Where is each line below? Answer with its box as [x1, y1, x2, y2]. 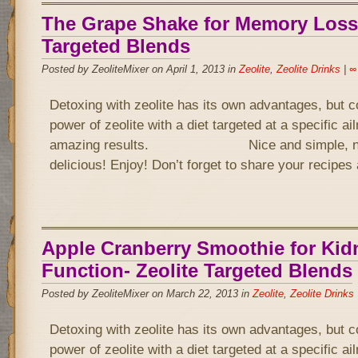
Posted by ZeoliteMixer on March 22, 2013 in [41, 288, 253, 300]
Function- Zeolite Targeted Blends [41, 260, 352, 281]
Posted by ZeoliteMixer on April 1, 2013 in [41, 63, 239, 75]
